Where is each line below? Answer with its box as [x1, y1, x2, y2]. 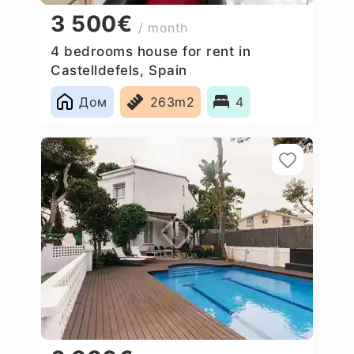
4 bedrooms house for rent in [51, 43, 251, 59]
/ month [138, 20, 189, 36]
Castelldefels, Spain [51, 62, 187, 78]
